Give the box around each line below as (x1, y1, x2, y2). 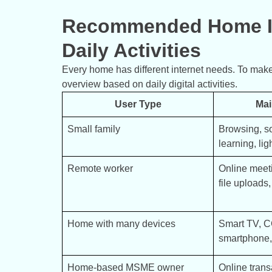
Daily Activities (62, 39, 201, 62)
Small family (67, 124, 120, 135)
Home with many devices (67, 219, 175, 229)
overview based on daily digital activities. (62, 79, 237, 90)
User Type (114, 99, 161, 110)
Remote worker (67, 163, 133, 174)
